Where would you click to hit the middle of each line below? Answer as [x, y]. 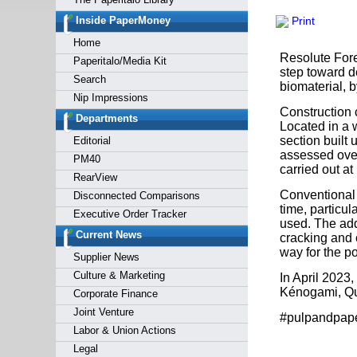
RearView [95, 177]
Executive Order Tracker [129, 214]
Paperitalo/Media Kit [120, 61]
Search [89, 79]
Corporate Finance [115, 294]
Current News [108, 235]
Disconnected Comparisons [136, 196]
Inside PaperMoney [123, 20]
